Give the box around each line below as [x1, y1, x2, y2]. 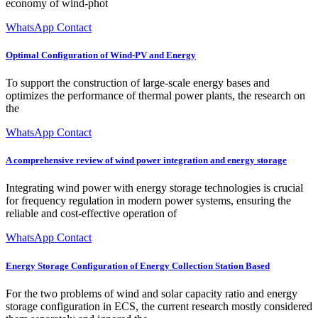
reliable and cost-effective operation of [6, 207, 177, 220]
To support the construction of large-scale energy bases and [6, 77, 270, 89]
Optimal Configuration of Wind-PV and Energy [6, 49, 196, 60]
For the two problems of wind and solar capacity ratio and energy [6, 287, 297, 300]
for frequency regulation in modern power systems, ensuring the [6, 194, 291, 207]
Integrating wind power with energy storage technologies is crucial [6, 182, 303, 194]
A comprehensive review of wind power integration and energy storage [6, 155, 287, 166]
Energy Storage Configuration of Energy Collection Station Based [6, 260, 270, 271]
